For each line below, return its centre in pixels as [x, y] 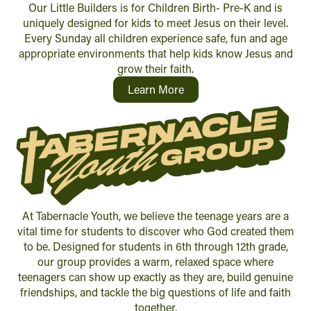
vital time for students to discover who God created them [155, 231]
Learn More [155, 90]
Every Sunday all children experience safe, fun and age [155, 38]
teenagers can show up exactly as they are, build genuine [155, 277]
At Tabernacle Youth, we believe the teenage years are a [155, 216]
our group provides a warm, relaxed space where [155, 262]
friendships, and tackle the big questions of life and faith [155, 292]
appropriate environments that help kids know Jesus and [155, 53]
